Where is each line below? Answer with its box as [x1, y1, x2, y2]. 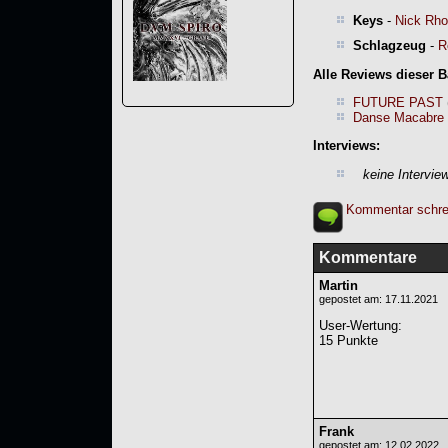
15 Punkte [319, 332, 378, 348]
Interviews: [313, 138, 380, 154]
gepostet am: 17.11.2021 [319, 292, 438, 305]
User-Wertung [319, 317, 398, 333]
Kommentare [319, 248, 417, 266]
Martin [319, 277, 358, 293]
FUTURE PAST [353, 94, 443, 110]
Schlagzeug [353, 38, 426, 54]
